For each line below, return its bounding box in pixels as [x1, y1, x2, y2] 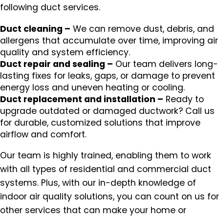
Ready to [163, 93, 204, 105]
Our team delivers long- [113, 58, 218, 70]
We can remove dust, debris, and [70, 22, 214, 35]
